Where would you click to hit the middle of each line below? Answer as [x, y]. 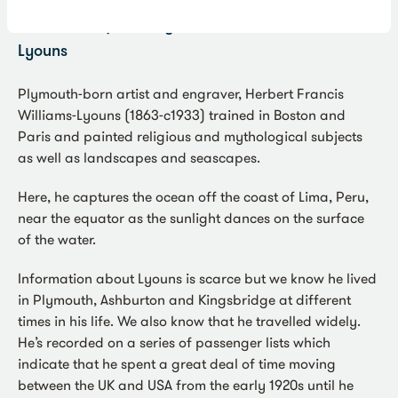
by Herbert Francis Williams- [258, 27]
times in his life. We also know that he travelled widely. [189, 321]
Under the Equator [84, 27]
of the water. [57, 239]
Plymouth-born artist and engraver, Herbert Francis [181, 94]
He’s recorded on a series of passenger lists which [174, 342]
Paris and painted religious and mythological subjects [190, 136]
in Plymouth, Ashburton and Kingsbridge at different [184, 300]
